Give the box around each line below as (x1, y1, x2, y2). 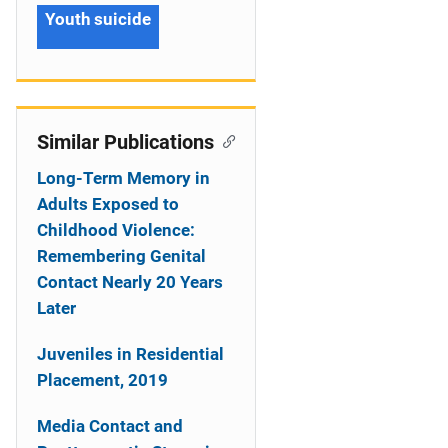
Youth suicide (45, 9, 151, 29)
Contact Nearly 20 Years (37, 272, 223, 292)
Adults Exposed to (37, 194, 179, 214)
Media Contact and (37, 416, 183, 436)
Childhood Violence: (37, 220, 195, 240)
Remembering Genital (37, 246, 206, 266)
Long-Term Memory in (37, 168, 210, 188)
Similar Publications (37, 130, 214, 154)
